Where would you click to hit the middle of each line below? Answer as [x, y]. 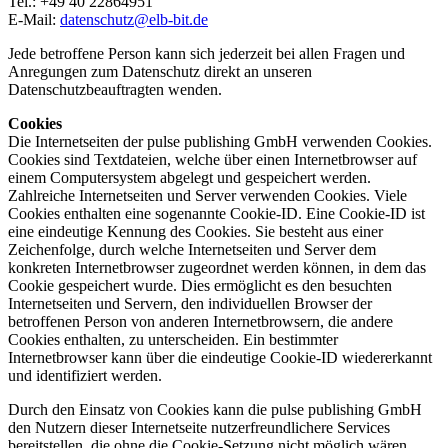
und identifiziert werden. [85, 376]
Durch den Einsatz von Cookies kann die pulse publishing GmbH [215, 410]
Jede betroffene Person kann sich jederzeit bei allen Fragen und [206, 54]
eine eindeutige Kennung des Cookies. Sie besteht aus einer [195, 232]
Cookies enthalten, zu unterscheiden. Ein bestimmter [173, 340]
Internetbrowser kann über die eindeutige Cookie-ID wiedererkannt [220, 358]
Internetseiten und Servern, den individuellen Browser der [190, 304]
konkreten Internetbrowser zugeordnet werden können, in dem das [217, 268]
